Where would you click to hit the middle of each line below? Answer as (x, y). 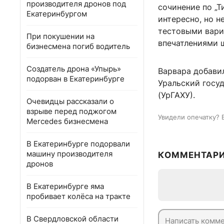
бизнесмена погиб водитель (78, 46)
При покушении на (60, 36)
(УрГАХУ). (176, 95)
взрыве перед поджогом (71, 111)
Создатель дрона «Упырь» (74, 69)
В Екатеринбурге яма (65, 186)
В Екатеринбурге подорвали (78, 144)
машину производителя (69, 154)
